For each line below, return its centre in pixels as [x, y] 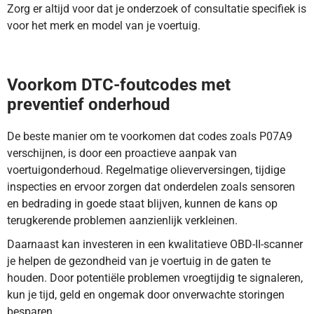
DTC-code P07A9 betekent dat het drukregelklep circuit [141, 48]
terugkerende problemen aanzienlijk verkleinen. [122, 221]
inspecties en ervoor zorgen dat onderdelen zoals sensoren [151, 187]
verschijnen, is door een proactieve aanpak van [122, 153]
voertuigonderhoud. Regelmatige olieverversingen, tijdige [146, 170]
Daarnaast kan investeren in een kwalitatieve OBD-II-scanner [155, 245]
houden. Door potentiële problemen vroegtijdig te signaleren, [155, 278]
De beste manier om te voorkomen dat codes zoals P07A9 [150, 137]
